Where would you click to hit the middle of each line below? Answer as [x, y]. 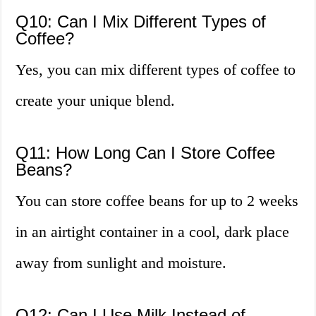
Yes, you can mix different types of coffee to [156, 70]
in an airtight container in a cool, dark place [153, 232]
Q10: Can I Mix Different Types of [141, 22]
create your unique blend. [96, 101]
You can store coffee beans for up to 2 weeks [157, 201]
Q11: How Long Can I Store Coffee [146, 153]
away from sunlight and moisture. [121, 263]
